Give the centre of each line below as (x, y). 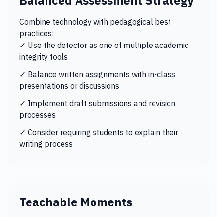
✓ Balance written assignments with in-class (97, 74)
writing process (46, 144)
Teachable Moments (76, 202)
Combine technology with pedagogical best (95, 22)
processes (38, 115)
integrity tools (44, 57)
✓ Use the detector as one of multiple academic (104, 45)
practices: (37, 33)
